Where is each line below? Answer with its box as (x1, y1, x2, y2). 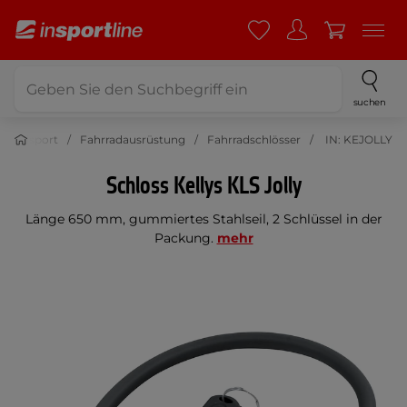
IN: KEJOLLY (323, 133, 392, 146)
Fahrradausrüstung (80, 133, 185, 146)
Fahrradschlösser (207, 133, 301, 146)
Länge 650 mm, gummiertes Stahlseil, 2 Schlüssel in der (25, 211, 382, 227)
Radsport (7, 133, 58, 146)
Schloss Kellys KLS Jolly (105, 171, 302, 202)
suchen (352, 96, 386, 108)
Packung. (154, 230, 217, 246)
